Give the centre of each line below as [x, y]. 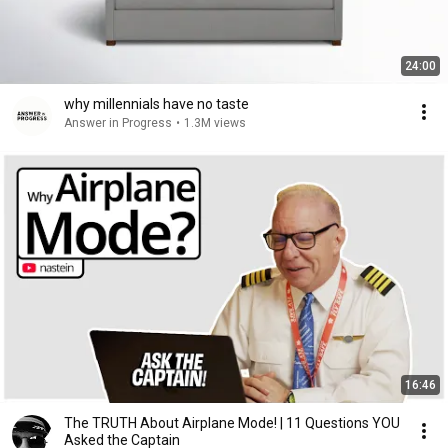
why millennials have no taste [156, 104]
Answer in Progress [118, 123]
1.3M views [215, 123]
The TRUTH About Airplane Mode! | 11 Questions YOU [232, 423]
